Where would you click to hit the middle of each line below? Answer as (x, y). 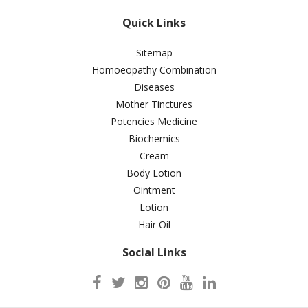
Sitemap (154, 52)
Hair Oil (154, 224)
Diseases (154, 87)
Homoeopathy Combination (154, 69)
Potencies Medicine (154, 121)
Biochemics (154, 138)
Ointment (154, 190)
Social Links (154, 252)
